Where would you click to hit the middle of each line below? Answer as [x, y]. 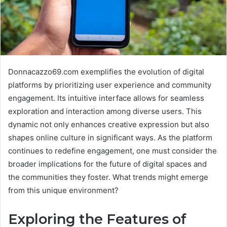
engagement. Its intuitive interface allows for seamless [106, 98]
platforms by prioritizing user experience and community [110, 85]
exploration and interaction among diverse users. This [105, 111]
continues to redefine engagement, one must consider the [112, 151]
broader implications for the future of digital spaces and [107, 164]
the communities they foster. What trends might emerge [108, 177]
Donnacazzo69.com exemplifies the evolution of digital [106, 72]
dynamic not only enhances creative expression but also [109, 125]
